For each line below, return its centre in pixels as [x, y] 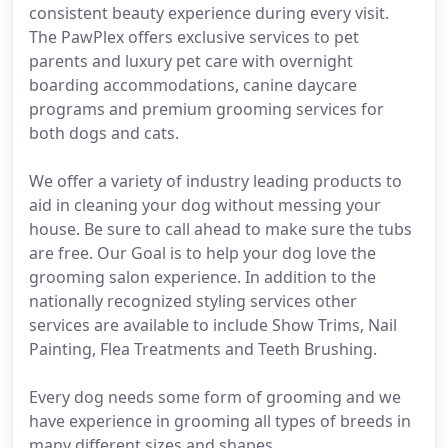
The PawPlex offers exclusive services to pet [194, 37]
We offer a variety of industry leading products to [215, 181]
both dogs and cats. [104, 133]
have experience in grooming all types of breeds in [220, 421]
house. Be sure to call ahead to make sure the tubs [220, 229]
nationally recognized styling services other [193, 301]
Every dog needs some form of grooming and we [215, 397]
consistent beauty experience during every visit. [209, 13]
